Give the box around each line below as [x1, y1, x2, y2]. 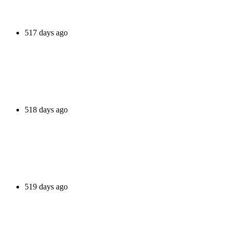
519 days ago [25, 182, 68, 191]
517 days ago [25, 28, 68, 37]
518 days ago [25, 105, 68, 114]
